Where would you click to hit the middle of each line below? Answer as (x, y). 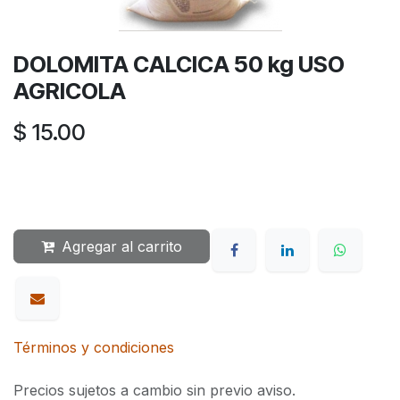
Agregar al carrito (122, 246)
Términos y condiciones (94, 348)
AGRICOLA (70, 91)
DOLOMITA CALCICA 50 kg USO (179, 64)
